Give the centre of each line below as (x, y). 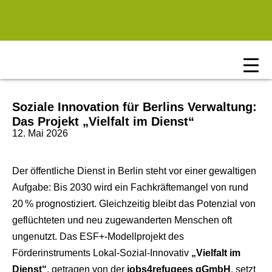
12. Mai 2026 (40, 133)
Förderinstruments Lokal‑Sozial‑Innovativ (102, 253)
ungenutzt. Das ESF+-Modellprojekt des (98, 236)
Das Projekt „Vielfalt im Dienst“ (103, 121)
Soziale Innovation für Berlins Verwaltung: (134, 107)
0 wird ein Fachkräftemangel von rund (167, 187)
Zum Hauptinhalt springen (69, 11)
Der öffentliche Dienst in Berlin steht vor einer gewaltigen (134, 171)
